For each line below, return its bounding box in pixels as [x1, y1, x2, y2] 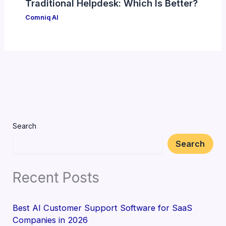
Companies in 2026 [13, 214, 88, 225]
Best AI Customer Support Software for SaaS [13, 202, 193, 213]
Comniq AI [25, 13, 59, 21]
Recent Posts [13, 169, 100, 187]
